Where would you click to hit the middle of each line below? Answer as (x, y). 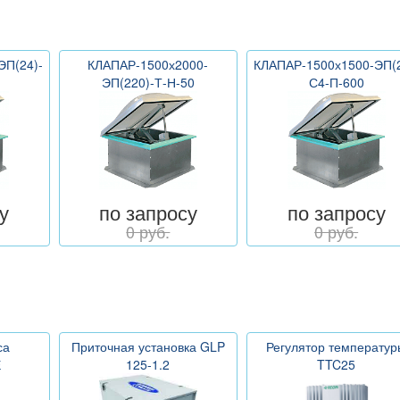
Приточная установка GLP (148, 347)
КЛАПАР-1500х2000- (148, 65)
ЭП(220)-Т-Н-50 (148, 83)
